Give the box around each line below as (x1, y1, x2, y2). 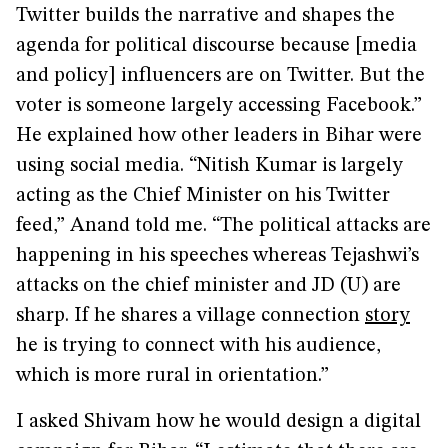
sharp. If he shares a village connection (16, 306, 365, 326)
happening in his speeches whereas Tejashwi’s (16, 246, 419, 266)
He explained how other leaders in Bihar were (16, 126, 422, 146)
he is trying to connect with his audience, (16, 336, 381, 356)
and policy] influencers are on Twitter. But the (16, 66, 425, 86)
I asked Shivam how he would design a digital (16, 412, 421, 432)
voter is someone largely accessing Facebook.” (16, 96, 422, 116)
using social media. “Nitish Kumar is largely (16, 156, 403, 176)
